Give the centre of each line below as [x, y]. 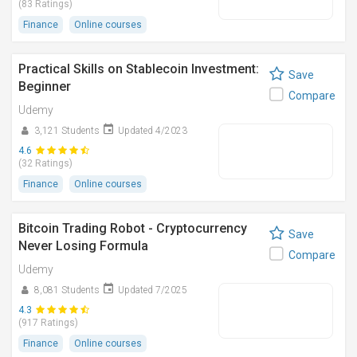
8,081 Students [67, 290]
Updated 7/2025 [153, 290]
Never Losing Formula [83, 246]
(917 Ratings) [48, 323]
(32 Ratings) [45, 163]
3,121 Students [67, 131]
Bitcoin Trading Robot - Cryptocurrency [133, 228]
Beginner [45, 86]
